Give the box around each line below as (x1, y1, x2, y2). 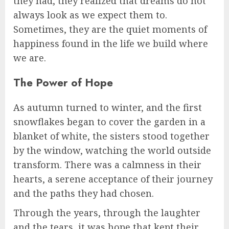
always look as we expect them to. (13, 9, 167, 21)
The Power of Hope (13, 75, 113, 91)
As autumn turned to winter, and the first (13, 101, 202, 114)
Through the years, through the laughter (13, 207, 200, 219)
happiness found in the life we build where (13, 37, 208, 50)
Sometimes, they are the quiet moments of (13, 23, 207, 36)
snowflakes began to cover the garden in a (13, 116, 205, 128)
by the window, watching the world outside (13, 144, 211, 157)
